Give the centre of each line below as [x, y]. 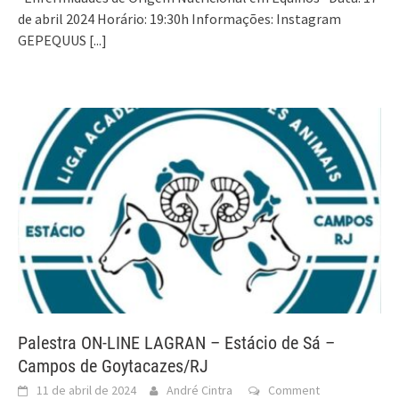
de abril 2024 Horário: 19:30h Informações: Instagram [179, 18]
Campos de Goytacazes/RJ [113, 366]
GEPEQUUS [53, 40]
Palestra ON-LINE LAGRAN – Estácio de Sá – [176, 343]
